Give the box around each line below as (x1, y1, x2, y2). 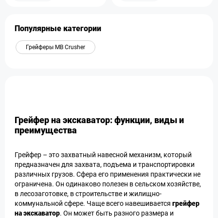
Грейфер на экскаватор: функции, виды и (15, 115, 184, 125)
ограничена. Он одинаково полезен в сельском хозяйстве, (15, 180, 201, 188)
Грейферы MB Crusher (26, 44, 85, 51)
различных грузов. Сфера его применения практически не (15, 170, 200, 178)
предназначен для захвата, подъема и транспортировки (15, 161, 195, 168)
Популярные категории (15, 24, 101, 33)
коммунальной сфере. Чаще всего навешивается (15, 200, 172, 207)
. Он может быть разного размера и (60, 209, 174, 217)
